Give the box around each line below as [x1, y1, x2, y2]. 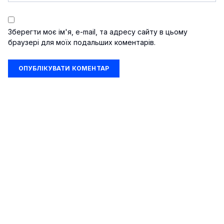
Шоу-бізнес [87, 139, 137, 149]
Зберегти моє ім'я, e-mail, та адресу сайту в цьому [8, 27, 187, 36]
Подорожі [90, 195, 133, 205]
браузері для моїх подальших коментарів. [8, 37, 155, 46]
